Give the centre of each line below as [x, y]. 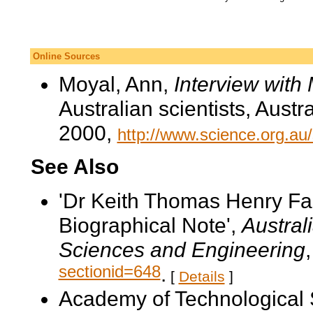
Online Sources [66, 56]
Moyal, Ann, [116, 84]
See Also [74, 167]
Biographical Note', [150, 225]
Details [202, 276]
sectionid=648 [109, 274]
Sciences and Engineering [182, 249]
